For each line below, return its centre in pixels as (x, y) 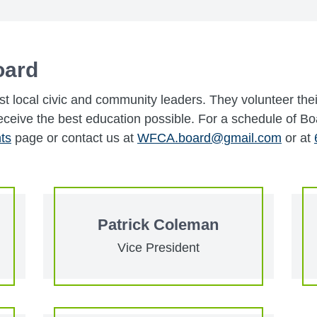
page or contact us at (74, 138)
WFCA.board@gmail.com (209, 138)
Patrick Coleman (158, 224)
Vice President (158, 247)
